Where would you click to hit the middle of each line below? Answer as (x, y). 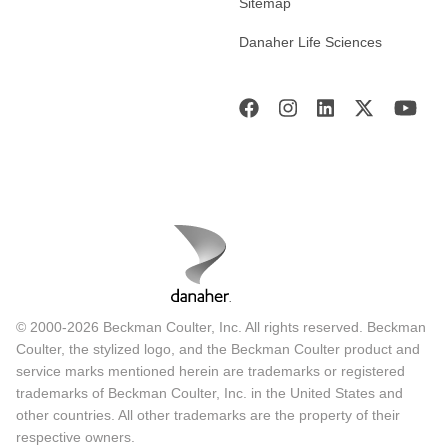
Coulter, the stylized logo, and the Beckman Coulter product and (218, 349)
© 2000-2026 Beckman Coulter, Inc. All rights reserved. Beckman (221, 327)
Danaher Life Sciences (310, 41)
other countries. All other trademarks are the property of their (208, 415)
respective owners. (75, 437)
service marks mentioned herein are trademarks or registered (210, 371)
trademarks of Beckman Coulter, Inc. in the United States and (209, 393)
